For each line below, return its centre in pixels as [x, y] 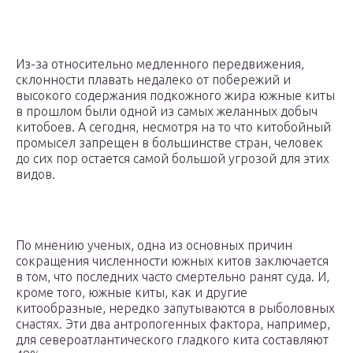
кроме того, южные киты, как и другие [132, 293]
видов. [35, 175]
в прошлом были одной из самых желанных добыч [167, 111]
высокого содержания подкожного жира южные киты [175, 96]
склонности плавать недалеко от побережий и [153, 80]
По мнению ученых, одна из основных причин [154, 245]
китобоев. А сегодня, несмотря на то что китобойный [173, 127]
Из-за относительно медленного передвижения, [160, 64]
